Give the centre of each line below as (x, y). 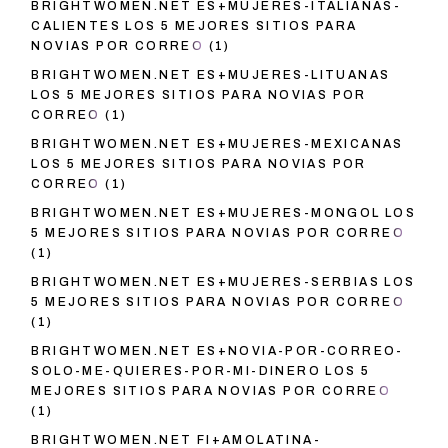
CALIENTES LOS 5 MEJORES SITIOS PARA (194, 26)
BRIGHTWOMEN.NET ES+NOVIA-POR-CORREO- (217, 351)
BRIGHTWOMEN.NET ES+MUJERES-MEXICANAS (217, 144)
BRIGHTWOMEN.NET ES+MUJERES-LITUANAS (211, 75)
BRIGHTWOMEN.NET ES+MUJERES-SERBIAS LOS (223, 282)
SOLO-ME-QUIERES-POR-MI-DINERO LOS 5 (201, 371)
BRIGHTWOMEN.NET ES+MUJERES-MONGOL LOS (224, 213)
